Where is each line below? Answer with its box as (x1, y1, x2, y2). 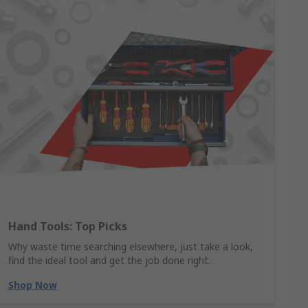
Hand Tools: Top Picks (8, 219, 127, 234)
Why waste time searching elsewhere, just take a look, (8, 240, 253, 253)
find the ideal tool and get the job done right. (8, 254, 210, 267)
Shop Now (8, 278, 57, 291)
